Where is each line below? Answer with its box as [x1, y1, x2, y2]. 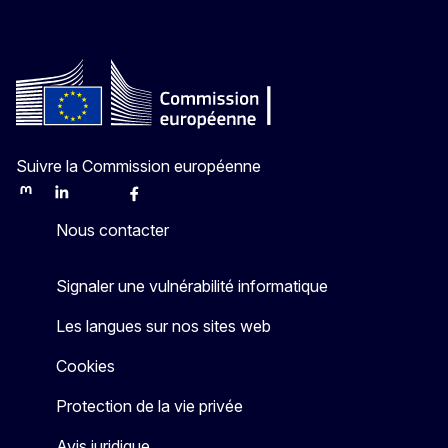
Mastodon [15, 191, 81, 209]
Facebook [123, 191, 191, 209]
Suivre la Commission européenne [16, 155, 261, 176]
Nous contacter [56, 219, 169, 240]
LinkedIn [51, 191, 106, 209]
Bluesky [87, 191, 139, 209]
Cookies [56, 355, 115, 376]
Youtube [159, 191, 214, 209]
